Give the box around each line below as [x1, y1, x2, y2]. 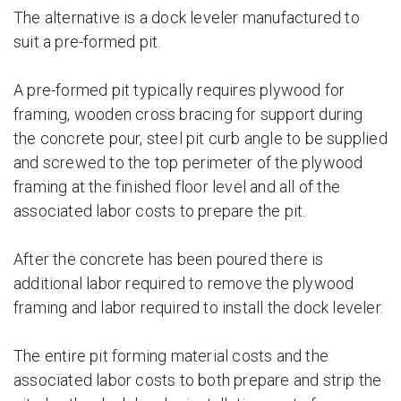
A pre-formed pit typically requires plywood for [13, 81, 346, 99]
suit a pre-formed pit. [13, 32, 161, 51]
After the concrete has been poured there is [13, 250, 324, 269]
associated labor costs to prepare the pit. [13, 201, 306, 220]
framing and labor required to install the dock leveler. [13, 298, 384, 317]
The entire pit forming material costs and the [13, 346, 329, 365]
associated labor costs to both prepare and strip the [13, 371, 382, 389]
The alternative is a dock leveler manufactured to [13, 8, 360, 27]
